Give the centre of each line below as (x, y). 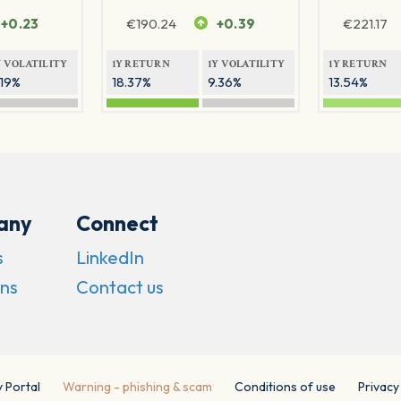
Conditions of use (285, 387)
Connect (117, 224)
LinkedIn (110, 258)
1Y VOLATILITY (246, 64)
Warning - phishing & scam (137, 387)
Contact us (119, 287)
